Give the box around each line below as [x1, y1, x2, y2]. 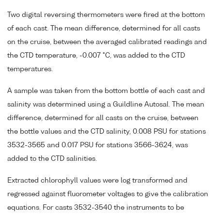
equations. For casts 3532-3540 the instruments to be [7, 204, 184, 211]
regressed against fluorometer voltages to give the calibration [7, 190, 208, 198]
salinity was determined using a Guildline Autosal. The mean [7, 101, 204, 108]
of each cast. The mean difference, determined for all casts [7, 25, 200, 32]
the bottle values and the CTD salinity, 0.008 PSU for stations [7, 128, 206, 135]
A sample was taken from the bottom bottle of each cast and [7, 87, 205, 94]
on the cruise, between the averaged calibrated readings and [7, 39, 207, 46]
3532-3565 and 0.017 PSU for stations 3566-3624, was [7, 141, 188, 149]
